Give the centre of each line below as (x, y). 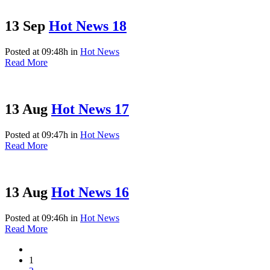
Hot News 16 (90, 192)
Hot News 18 (88, 26)
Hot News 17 (90, 109)
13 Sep (25, 26)
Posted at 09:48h (36, 52)
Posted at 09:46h (36, 218)
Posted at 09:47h (36, 135)
